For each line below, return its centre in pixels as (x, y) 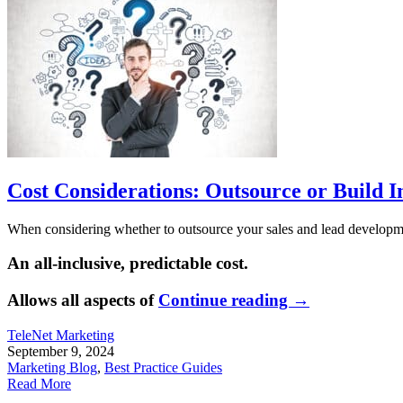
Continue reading (225, 300)
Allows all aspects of (83, 300)
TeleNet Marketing (61, 335)
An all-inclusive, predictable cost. (128, 264)
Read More (39, 383)
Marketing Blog (52, 367)
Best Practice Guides (163, 367)
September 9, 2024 (61, 351)
